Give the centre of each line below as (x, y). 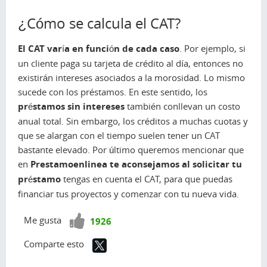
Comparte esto (54, 244)
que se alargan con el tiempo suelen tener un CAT (119, 136)
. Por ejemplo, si (212, 49)
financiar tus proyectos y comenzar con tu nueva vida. (128, 194)
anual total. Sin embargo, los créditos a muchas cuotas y (133, 121)
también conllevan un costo (182, 106)
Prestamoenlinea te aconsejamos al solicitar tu (136, 164)
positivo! (87, 235)
